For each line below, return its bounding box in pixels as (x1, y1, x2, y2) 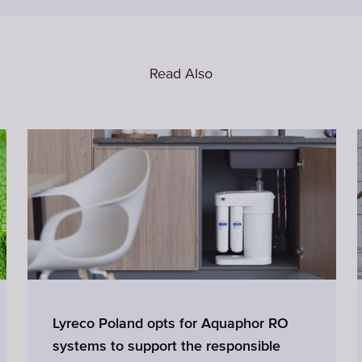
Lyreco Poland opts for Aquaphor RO (53, 314, 288, 331)
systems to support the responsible (53, 336, 280, 354)
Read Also (149, 66, 213, 82)
